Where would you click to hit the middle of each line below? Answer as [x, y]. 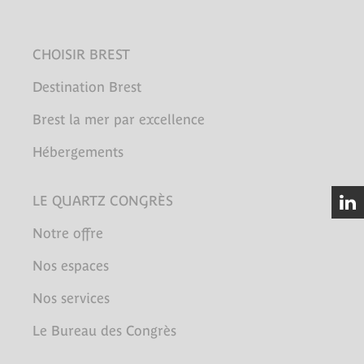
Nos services [71, 298]
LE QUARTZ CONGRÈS [103, 200]
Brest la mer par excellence [119, 119]
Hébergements [78, 152]
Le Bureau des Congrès [104, 330]
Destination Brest [87, 87]
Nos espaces [71, 265]
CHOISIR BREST [81, 54]
